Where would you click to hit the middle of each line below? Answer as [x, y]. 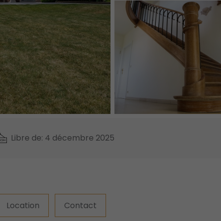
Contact [80, 205]
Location [23, 205]
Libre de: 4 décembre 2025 [63, 138]
